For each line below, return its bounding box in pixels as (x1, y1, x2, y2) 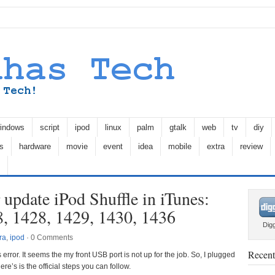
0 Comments (31, 233, 73, 242)
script (40, 123, 60, 132)
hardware (19, 142, 51, 151)
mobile (168, 142, 192, 151)
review (240, 142, 263, 151)
